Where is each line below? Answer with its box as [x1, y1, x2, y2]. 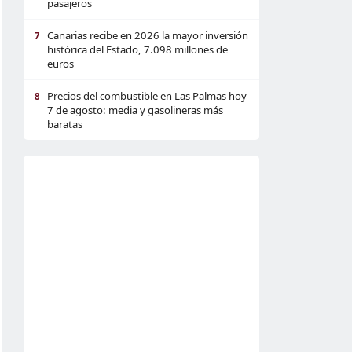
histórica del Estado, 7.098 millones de [47, 42, 228, 57]
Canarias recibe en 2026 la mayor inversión [47, 28, 248, 42]
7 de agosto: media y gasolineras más [47, 103, 223, 117]
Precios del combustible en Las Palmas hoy [47, 89, 247, 103]
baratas [47, 117, 82, 131]
